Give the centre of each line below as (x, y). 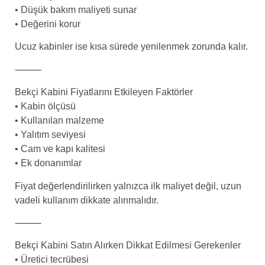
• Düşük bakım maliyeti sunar (76, 10)
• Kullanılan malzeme (59, 121)
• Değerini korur (48, 24)
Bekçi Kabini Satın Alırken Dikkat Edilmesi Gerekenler (128, 245)
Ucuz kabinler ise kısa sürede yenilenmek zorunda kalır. (131, 47)
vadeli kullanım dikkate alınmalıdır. (87, 200)
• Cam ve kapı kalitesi (60, 149)
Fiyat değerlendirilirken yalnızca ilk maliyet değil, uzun (128, 186)
